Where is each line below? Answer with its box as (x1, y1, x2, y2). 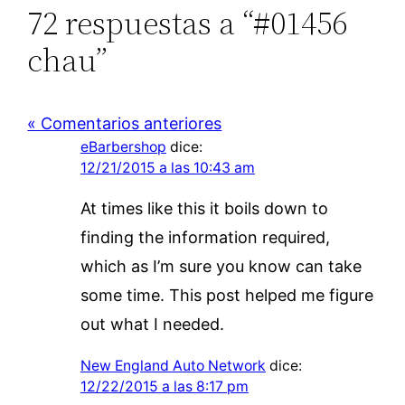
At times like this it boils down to (80, 198, 328, 218)
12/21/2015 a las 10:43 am (80, 158, 255, 176)
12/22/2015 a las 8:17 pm (80, 377, 249, 395)
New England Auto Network (80, 356, 266, 374)
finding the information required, (80, 227, 330, 247)
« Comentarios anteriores (27, 113, 222, 133)
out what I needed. (80, 314, 224, 334)
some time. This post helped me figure (80, 285, 373, 305)
